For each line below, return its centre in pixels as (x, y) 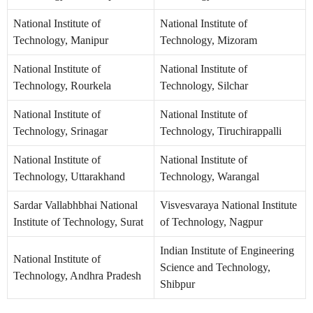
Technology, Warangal (210, 177)
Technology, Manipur (61, 41)
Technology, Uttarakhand (69, 177)
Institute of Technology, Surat (78, 222)
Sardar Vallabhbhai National (75, 205)
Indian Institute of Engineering (227, 251)
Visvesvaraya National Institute (228, 205)
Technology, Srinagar (60, 131)
